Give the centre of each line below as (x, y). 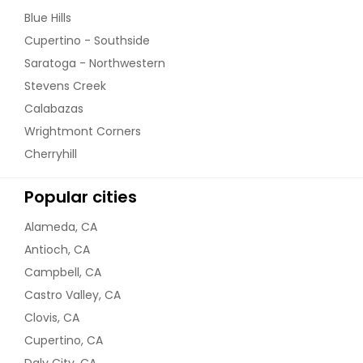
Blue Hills (48, 17)
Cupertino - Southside (87, 40)
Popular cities (81, 196)
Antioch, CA (57, 249)
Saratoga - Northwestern (95, 63)
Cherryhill (51, 154)
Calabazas (54, 108)
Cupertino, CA (64, 340)
